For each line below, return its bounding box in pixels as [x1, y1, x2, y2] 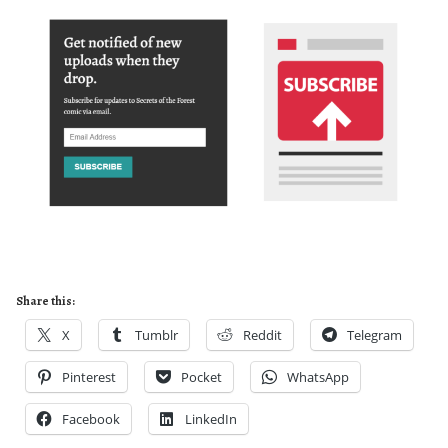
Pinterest [62, 367, 116, 386]
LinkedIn [185, 409, 237, 428]
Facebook [62, 409, 120, 428]
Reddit [243, 325, 282, 344]
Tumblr [135, 325, 178, 344]
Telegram [347, 325, 402, 344]
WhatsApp [287, 367, 349, 386]
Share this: [16, 292, 75, 309]
